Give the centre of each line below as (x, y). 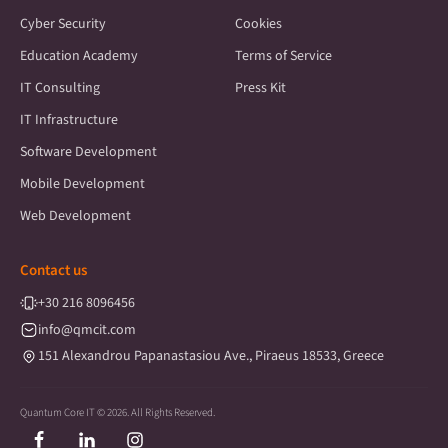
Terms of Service (284, 55)
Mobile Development (82, 183)
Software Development (88, 151)
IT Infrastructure (69, 119)
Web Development (75, 215)
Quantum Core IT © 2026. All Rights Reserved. (117, 412)
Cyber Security (63, 23)
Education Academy (79, 55)
